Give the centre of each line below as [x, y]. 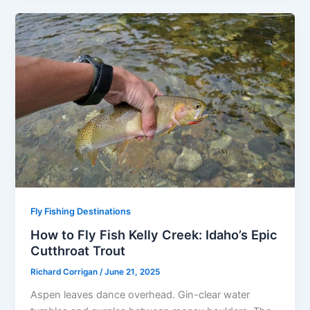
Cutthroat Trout [78, 251]
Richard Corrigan [65, 272]
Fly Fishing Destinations [81, 211]
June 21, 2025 [133, 272]
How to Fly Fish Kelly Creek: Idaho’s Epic [154, 235]
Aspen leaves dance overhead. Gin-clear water [140, 294]
